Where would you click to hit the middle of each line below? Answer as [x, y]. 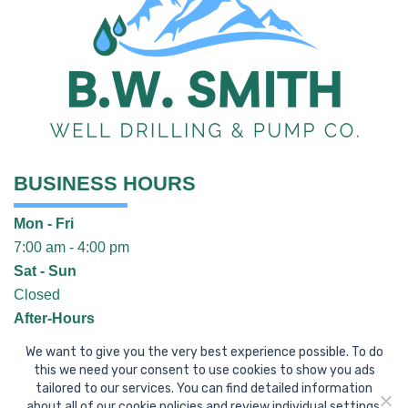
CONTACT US [78, 369]
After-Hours [54, 319]
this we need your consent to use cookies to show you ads [204, 370]
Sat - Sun [45, 271]
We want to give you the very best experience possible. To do [204, 352]
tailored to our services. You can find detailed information [204, 388]
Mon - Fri [44, 224]
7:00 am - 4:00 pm [71, 248]
